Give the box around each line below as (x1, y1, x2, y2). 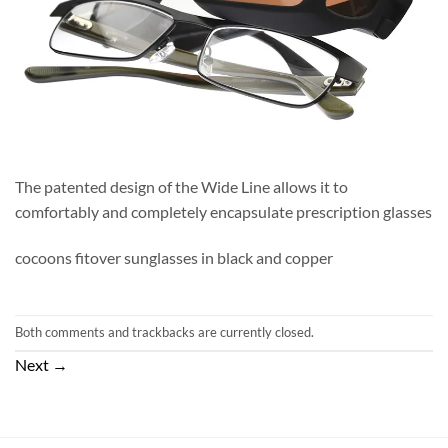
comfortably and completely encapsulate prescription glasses (15, 202, 432, 222)
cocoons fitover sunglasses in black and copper (15, 247, 333, 267)
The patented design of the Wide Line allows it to (15, 177, 348, 197)
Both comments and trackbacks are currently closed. (15, 324, 314, 341)
